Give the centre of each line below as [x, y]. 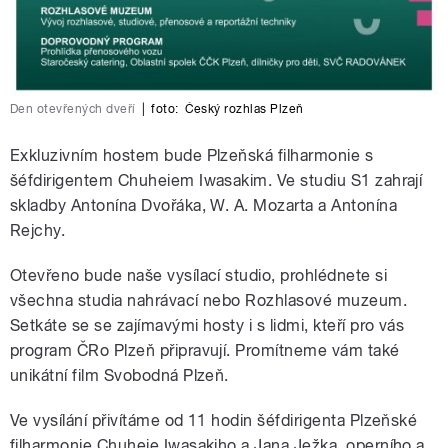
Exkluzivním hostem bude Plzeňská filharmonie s [192, 156]
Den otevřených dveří [73, 109]
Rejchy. [38, 231]
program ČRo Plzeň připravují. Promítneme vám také [205, 351]
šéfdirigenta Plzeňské [337, 421]
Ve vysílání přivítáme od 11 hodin [134, 421]
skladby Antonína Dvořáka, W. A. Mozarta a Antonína [204, 206]
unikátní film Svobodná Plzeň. [119, 376]
